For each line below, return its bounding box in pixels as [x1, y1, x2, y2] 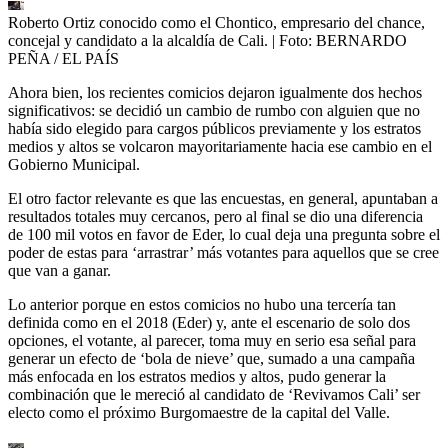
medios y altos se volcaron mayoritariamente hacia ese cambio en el [8, 138, 432, 156]
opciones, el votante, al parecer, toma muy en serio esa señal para [8, 332, 416, 350]
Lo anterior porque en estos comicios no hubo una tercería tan [8, 296, 396, 314]
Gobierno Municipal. [8, 156, 140, 174]
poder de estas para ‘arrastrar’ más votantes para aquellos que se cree [8, 244, 439, 262]
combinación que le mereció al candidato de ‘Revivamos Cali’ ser [8, 386, 420, 404]
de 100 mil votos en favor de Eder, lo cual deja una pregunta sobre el [8, 226, 440, 244]
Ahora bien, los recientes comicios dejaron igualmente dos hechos [8, 84, 422, 102]
